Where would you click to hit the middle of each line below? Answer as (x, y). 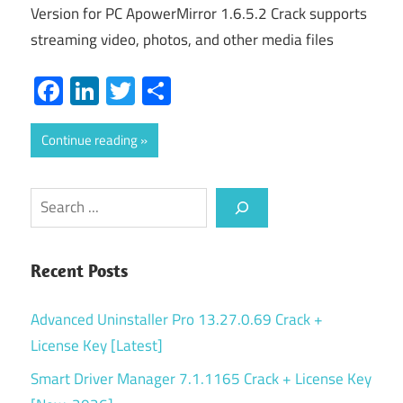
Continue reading (90, 139)
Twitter (178, 90)
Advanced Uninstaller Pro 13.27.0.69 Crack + (177, 319)
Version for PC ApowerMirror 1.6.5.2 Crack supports (199, 14)
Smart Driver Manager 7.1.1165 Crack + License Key (201, 378)
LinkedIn (149, 90)
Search (52, 199)
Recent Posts (79, 270)
